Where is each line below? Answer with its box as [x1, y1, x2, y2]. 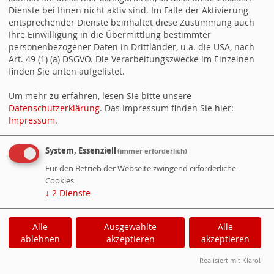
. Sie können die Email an [147, 4, 251, 16]
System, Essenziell [45, 145, 116, 156]
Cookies [45, 175, 74, 186]
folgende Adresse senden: [24, 16, 131, 28]
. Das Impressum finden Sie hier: [100, 102, 234, 114]
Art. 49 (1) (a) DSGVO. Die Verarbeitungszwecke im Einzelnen [9, 53, 254, 65]
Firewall [116, 4, 147, 16]
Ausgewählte [104, 220, 157, 232]
